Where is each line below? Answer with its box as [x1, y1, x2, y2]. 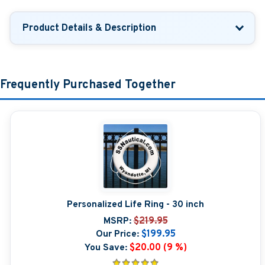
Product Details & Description [22, 21, 156, 34]
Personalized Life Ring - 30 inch [67, 198, 204, 211]
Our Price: [95, 228, 139, 241]
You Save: [84, 241, 127, 254]
